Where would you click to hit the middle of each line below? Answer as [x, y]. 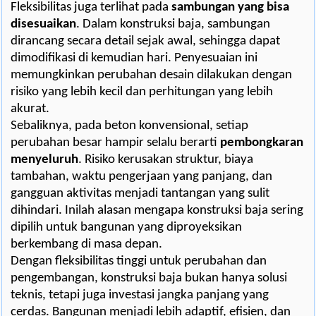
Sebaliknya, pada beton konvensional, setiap [129, 126]
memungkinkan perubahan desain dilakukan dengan [151, 75]
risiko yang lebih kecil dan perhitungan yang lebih [142, 92]
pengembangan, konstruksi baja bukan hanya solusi [149, 279]
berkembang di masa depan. [86, 245]
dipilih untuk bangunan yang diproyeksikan [126, 228]
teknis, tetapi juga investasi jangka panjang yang [140, 296]
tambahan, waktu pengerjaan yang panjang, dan [141, 177]
